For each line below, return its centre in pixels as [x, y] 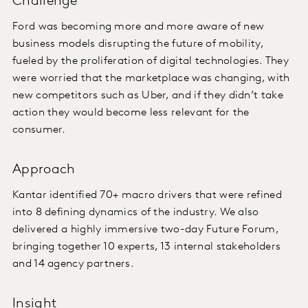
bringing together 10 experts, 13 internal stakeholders [147, 247]
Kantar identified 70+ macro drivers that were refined [147, 196]
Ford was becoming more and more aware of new [139, 27]
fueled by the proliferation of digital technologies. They [151, 62]
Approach [44, 170]
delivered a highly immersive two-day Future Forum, [145, 230]
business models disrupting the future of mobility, [138, 44]
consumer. [39, 130]
